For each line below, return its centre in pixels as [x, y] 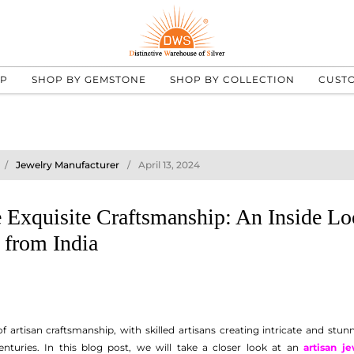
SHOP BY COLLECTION [232, 79]
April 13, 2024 [169, 165]
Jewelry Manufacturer [68, 165]
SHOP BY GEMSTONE [88, 79]
